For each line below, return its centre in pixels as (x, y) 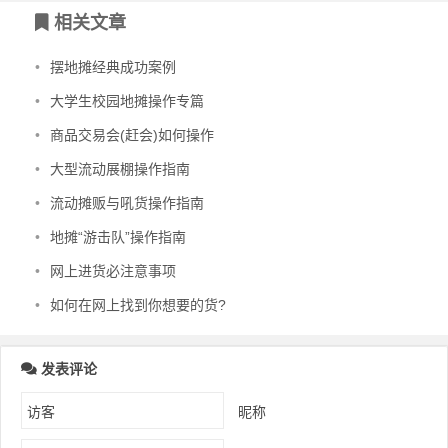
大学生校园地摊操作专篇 (127, 101)
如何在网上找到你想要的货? (138, 305)
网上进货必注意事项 (113, 271)
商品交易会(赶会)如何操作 (132, 135)
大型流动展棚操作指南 (120, 169)
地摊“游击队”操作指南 (118, 237)
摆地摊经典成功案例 (113, 67)
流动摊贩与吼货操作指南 (127, 203)
